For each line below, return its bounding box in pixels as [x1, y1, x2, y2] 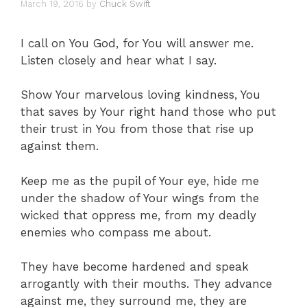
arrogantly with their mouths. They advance [21, 277, 272, 291]
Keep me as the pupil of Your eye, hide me [21, 173, 259, 188]
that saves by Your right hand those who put [21, 105, 276, 119]
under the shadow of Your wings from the [21, 191, 259, 205]
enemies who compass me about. [21, 225, 211, 239]
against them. [21, 139, 99, 153]
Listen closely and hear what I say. [21, 53, 217, 67]
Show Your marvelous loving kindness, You [21, 88, 260, 101]
